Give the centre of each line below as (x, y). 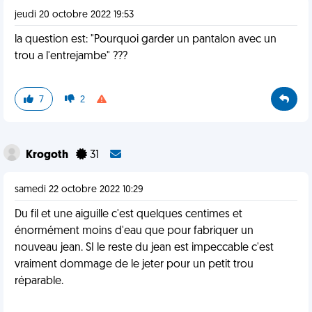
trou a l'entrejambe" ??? (71, 56)
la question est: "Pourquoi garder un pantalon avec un (146, 40)
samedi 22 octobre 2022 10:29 (79, 190)
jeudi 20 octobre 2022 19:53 (74, 15)
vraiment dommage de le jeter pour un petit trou (134, 265)
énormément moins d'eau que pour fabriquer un (134, 231)
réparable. (39, 281)
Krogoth (48, 155)
